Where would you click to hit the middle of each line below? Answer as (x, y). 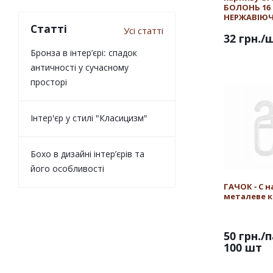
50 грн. (242, 236)
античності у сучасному (80, 67)
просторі (49, 82)
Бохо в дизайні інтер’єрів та (87, 154)
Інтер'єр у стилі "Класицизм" (89, 118)
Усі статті (144, 30)
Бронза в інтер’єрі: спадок (84, 53)
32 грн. (242, 38)
